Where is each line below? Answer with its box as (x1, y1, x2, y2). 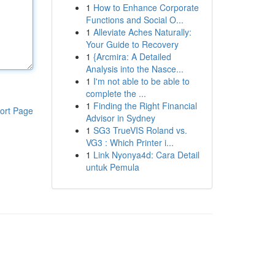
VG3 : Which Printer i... (85, 136, 174, 149)
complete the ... (85, 87, 146, 99)
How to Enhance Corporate (93, 1, 199, 14)
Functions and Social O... (85, 14, 184, 26)
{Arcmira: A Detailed (93, 50, 171, 63)
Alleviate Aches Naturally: (93, 26, 192, 38)
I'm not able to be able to (93, 75, 190, 87)
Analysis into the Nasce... (85, 63, 184, 75)
